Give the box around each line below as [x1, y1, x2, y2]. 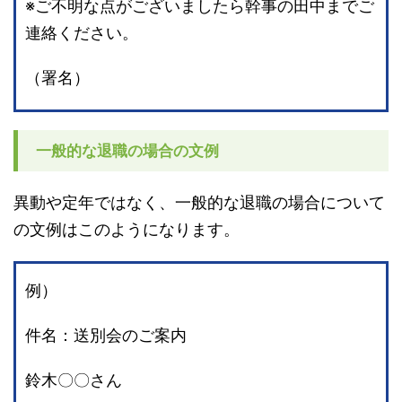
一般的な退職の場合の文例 [36, 142, 219, 161]
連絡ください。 [25, 23, 138, 43]
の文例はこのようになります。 [13, 220, 240, 240]
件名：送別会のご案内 [25, 326, 187, 345]
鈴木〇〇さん [25, 371, 122, 390]
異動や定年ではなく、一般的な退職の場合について [13, 193, 385, 213]
